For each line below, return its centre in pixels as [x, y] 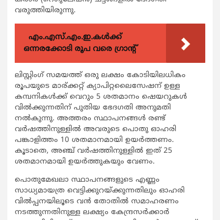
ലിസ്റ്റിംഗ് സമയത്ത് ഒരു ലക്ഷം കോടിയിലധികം [100, 76]
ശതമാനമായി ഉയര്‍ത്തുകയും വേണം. [85, 162]
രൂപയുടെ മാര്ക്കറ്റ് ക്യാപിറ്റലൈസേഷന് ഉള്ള [97, 86]
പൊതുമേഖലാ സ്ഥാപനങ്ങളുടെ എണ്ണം [87, 180]
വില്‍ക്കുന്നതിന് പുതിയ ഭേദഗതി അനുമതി [93, 108]
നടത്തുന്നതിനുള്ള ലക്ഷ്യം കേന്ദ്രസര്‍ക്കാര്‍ [92, 213]
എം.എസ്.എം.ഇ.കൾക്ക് [75, 38]
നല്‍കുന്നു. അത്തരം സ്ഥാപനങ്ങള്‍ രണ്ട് [90, 119]
